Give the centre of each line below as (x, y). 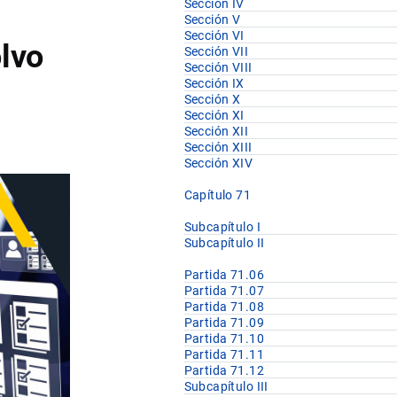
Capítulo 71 (218, 195)
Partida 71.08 (224, 307)
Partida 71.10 (224, 339)
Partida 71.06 (224, 275)
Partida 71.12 (224, 371)
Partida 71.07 (224, 291)
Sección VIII (218, 68)
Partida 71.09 (224, 323)
